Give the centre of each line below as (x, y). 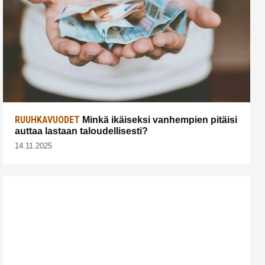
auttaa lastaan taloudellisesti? (81, 131)
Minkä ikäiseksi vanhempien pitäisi (159, 119)
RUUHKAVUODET (47, 119)
